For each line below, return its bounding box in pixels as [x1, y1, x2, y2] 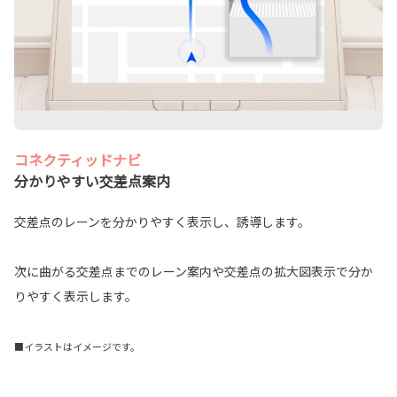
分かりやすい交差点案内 [14, 169, 170, 191]
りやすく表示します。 [14, 286, 137, 305]
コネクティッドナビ [14, 148, 141, 170]
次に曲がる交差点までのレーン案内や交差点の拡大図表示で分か [14, 261, 373, 280]
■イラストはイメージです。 [14, 339, 140, 354]
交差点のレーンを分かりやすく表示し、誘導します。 [14, 212, 310, 230]
